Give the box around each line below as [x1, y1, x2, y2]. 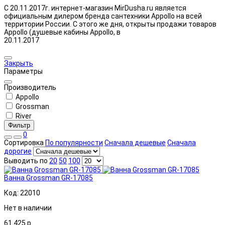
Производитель [4, 83, 56, 91]
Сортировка [4, 138, 45, 147]
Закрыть [4, 59, 33, 67]
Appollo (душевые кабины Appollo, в [4, 28, 121, 36]
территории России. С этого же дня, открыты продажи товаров [4, 20, 216, 28]
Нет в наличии [4, 203, 52, 212]
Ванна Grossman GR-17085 [4, 173, 93, 182]
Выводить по [4, 156, 49, 165]
